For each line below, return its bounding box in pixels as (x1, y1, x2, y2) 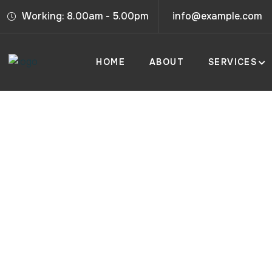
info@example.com (172, 10, 262, 22)
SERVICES (208, 56, 257, 67)
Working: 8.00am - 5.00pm (22, 10, 149, 22)
